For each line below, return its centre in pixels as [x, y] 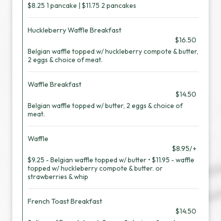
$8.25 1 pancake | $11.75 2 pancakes [82, 5]
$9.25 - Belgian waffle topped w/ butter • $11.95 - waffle [111, 160]
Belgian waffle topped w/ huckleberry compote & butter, [113, 51]
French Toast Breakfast [65, 201]
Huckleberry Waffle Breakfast [74, 30]
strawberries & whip [58, 177]
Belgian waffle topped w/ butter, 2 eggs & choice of [105, 106]
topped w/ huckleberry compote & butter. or [95, 168]
